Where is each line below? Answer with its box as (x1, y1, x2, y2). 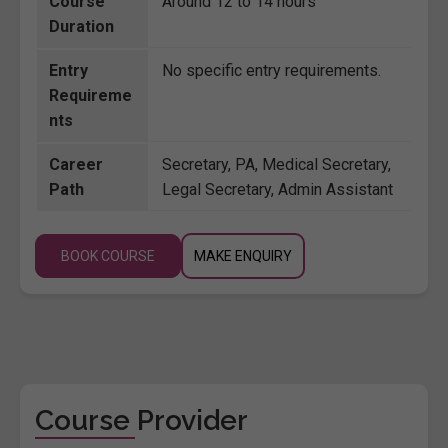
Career (49, 154, 103, 174)
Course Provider (35, 403, 248, 437)
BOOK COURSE (61, 247, 155, 264)
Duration (49, 16, 114, 36)
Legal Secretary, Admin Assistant (162, 179, 393, 199)
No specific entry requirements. (162, 60, 381, 80)
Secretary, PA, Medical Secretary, (162, 154, 391, 174)
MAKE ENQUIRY (194, 247, 293, 264)
